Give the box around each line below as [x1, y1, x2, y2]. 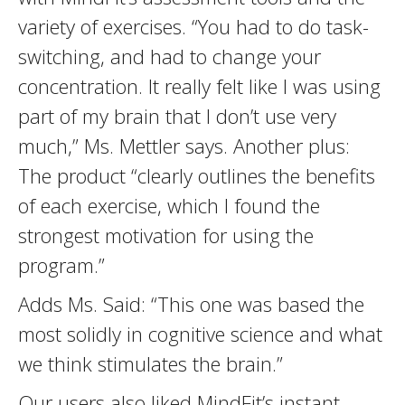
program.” [18, 251, 105, 278]
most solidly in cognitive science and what [18, 320, 382, 347]
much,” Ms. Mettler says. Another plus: [18, 132, 350, 159]
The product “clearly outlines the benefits [18, 162, 375, 189]
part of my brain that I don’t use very [18, 102, 336, 129]
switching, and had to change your [18, 42, 321, 70]
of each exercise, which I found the [18, 192, 320, 219]
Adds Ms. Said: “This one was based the [18, 290, 364, 317]
